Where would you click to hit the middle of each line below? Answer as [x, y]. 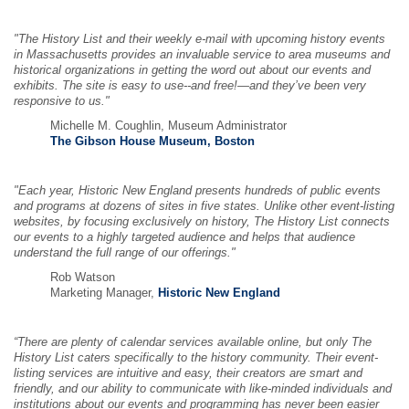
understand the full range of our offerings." [125, 253]
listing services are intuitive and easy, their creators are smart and [188, 373]
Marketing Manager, [104, 293]
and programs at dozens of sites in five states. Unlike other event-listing [204, 206]
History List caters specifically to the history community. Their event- [196, 358]
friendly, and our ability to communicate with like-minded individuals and [203, 389]
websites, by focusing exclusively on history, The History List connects [202, 222]
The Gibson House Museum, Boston [152, 142]
